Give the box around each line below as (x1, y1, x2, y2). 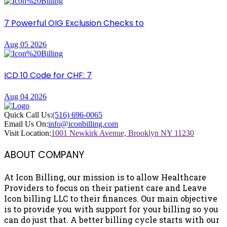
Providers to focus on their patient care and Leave (4, 182, 207, 193)
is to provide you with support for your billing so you (4, 203, 218, 214)
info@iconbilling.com (48, 120, 118, 129)
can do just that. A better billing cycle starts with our (4, 214, 219, 225)
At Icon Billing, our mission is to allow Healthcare (4, 171, 206, 182)
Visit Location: (4, 129, 51, 138)
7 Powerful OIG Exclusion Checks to (4, 17, 144, 29)
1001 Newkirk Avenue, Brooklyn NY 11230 (51, 129, 194, 138)
